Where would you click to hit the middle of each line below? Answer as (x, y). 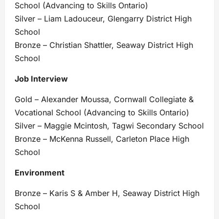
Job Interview (41, 78)
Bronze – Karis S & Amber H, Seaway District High (107, 193)
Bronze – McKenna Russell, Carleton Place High (102, 139)
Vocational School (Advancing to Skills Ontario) (102, 112)
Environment (40, 172)
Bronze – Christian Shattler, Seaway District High (104, 45)
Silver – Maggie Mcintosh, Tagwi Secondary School (109, 125)
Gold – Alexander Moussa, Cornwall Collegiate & (104, 99)
